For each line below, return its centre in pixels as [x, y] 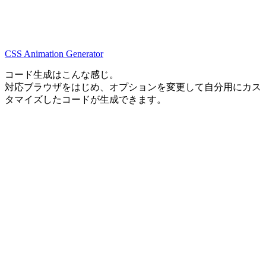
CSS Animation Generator [54, 53]
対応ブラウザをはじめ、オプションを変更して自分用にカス [133, 87]
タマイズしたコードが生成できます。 [85, 99]
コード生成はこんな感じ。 [62, 74]
